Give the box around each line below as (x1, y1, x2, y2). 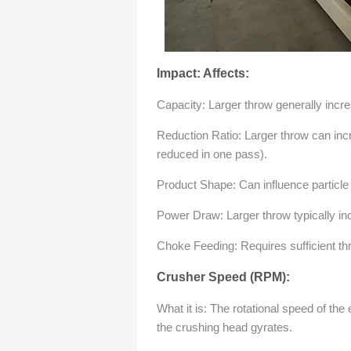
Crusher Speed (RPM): (157, 270, 290, 284)
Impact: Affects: (157, 67, 249, 80)
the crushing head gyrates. (157, 320, 292, 334)
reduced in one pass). (157, 147, 267, 161)
